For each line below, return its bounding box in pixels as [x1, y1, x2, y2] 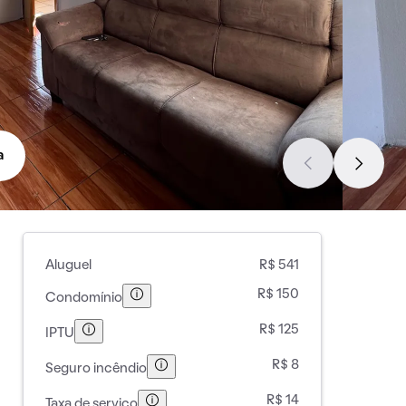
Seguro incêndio [44, 362, 147, 375]
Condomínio [44, 291, 122, 304]
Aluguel [44, 259, 92, 272]
